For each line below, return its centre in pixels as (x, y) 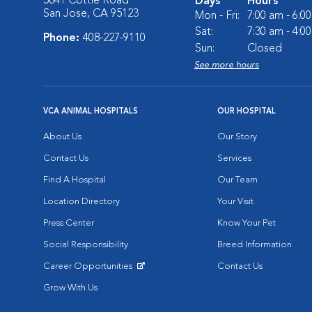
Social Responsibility (86, 245)
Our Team (237, 180)
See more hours (227, 65)
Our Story (237, 137)
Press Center (69, 223)
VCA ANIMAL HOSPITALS (91, 112)
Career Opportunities (89, 266)
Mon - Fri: (217, 16)
